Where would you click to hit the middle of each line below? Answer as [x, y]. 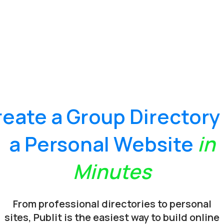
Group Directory [143, 116]
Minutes [112, 171]
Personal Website [109, 143]
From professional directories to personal [112, 203]
